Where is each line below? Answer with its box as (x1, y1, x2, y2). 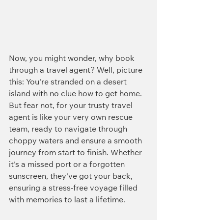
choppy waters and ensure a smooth (9, 137, 144, 145)
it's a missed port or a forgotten (9, 161, 127, 169)
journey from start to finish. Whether (9, 149, 144, 157)
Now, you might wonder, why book (9, 55, 137, 63)
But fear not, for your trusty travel (9, 102, 135, 110)
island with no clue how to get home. (9, 90, 144, 98)
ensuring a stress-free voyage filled (9, 184, 139, 192)
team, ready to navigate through (9, 125, 129, 134)
